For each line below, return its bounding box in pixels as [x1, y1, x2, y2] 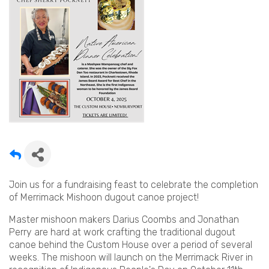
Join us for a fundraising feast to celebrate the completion [9, 179, 258, 191]
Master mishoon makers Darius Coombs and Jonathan [9, 214, 239, 226]
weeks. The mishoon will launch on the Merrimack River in [9, 252, 253, 264]
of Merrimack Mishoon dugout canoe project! [9, 192, 199, 204]
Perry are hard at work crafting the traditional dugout [9, 226, 235, 238]
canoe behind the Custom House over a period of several [9, 239, 252, 251]
